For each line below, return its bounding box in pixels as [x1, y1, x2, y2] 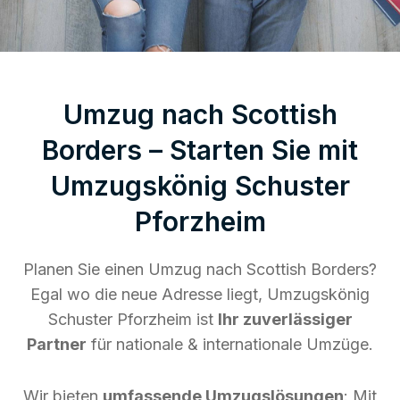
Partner [27, 334, 87, 354]
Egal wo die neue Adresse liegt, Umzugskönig [30, 284, 370, 304]
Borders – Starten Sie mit [42, 133, 358, 166]
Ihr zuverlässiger [217, 309, 353, 329]
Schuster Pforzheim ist [47, 309, 218, 329]
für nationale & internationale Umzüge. [87, 334, 373, 354]
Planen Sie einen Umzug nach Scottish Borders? [23, 259, 377, 279]
